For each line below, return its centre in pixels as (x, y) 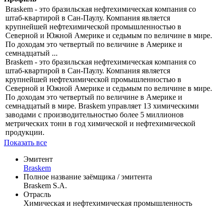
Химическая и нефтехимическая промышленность (108, 203)
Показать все (25, 143)
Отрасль (37, 195)
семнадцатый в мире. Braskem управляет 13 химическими (102, 106)
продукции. (25, 132)
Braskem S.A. (45, 186)
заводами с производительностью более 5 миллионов (95, 115)
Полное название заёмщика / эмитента (88, 177)
